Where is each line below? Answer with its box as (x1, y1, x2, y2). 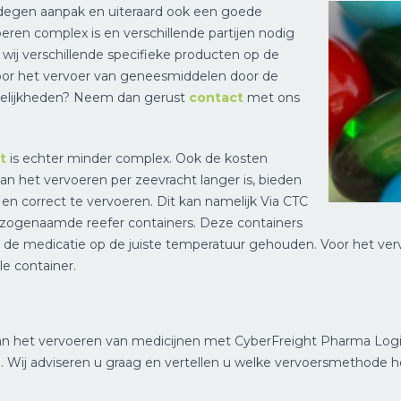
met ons (243, 90, 300, 107)
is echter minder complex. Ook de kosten (6, 150, 268, 167)
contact (189, 90, 243, 107)
